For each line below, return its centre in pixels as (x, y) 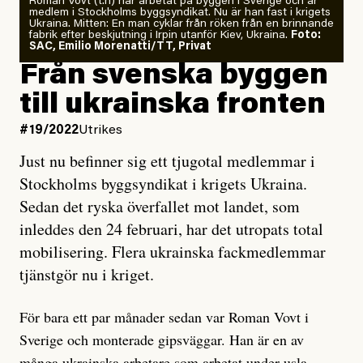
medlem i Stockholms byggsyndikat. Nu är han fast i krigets (180, 13)
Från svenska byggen (174, 77)
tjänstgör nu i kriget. (87, 274)
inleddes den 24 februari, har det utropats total (171, 229)
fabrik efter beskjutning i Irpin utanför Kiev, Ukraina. (160, 36)
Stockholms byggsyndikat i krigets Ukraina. (163, 184)
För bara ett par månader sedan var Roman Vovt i (164, 317)
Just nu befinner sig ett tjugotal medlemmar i (167, 161)
